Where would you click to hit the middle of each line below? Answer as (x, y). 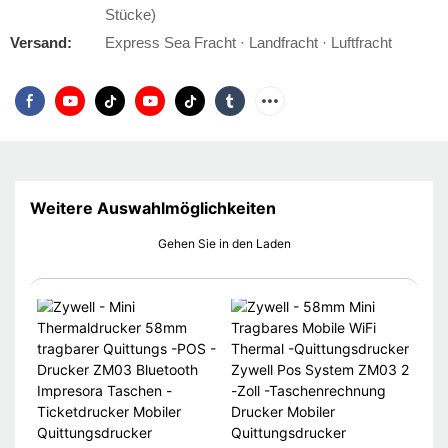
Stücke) (130, 14)
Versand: (41, 42)
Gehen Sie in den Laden (224, 244)
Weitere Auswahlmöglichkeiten (153, 208)
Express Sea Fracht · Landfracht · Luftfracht (248, 42)
